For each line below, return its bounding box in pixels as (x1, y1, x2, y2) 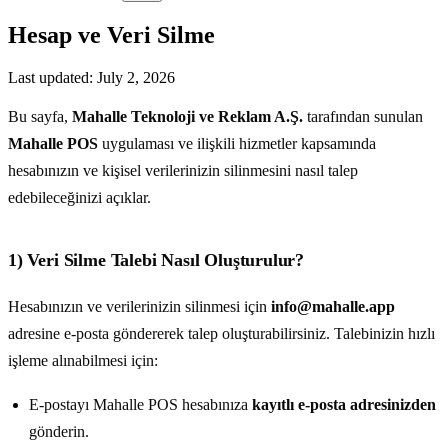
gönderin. (28, 423, 89, 441)
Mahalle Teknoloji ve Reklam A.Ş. (72, 107, 303, 125)
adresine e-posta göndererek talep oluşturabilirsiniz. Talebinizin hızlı (8, 324, 435, 342)
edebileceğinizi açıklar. (8, 188, 151, 206)
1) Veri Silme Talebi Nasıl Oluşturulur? (8, 250, 305, 270)
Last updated (8, 68, 89, 86)
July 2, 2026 (97, 68, 175, 86)
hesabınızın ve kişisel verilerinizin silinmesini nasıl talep (8, 161, 358, 179)
